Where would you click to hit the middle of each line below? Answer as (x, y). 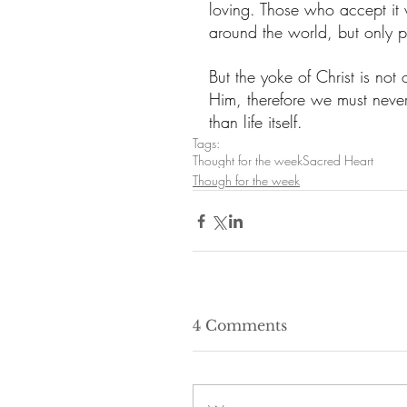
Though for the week (246, 181)
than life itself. (256, 122)
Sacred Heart (338, 161)
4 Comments (240, 326)
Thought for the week (248, 161)
